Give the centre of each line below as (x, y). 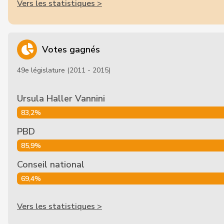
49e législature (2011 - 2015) (64, 70)
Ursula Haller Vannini (61, 98)
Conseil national (51, 164)
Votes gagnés (71, 49)
